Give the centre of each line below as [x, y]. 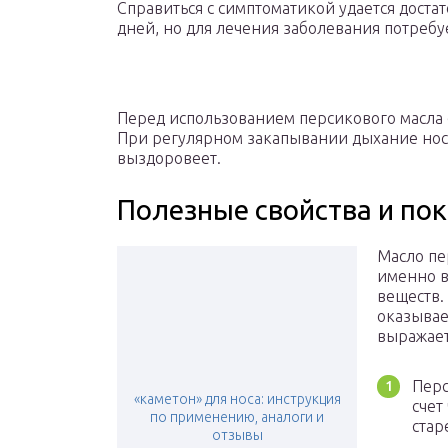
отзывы [237, 435]
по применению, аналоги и [237, 417]
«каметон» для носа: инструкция [237, 399]
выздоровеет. [169, 158]
